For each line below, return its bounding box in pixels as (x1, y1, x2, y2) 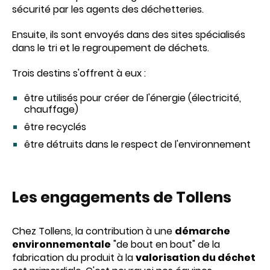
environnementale (12, 237, 111, 251)
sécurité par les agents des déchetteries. (12, 2, 206, 16)
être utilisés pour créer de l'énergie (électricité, (24, 90, 241, 105)
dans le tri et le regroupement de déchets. (12, 40, 212, 55)
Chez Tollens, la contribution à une (12, 224, 175, 238)
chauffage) (24, 102, 78, 116)
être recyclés (24, 119, 89, 134)
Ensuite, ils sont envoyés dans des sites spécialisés (12, 27, 245, 42)
